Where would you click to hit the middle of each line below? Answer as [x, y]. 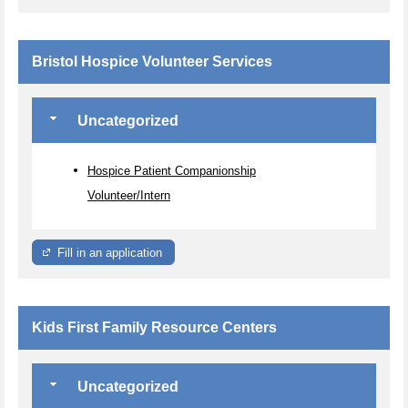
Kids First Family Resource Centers [154, 327]
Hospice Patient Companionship [172, 170]
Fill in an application [110, 252]
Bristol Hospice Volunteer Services [152, 62]
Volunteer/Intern [129, 195]
